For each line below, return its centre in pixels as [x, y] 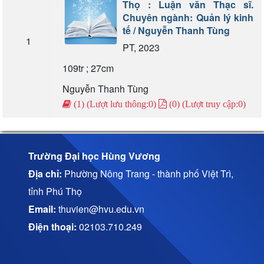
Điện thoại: [53, 227]
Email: [42, 209]
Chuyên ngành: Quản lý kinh [188, 18]
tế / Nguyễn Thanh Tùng [176, 31]
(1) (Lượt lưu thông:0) [115, 104]
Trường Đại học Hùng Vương [95, 156]
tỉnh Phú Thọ [55, 192]
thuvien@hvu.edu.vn [100, 209]
